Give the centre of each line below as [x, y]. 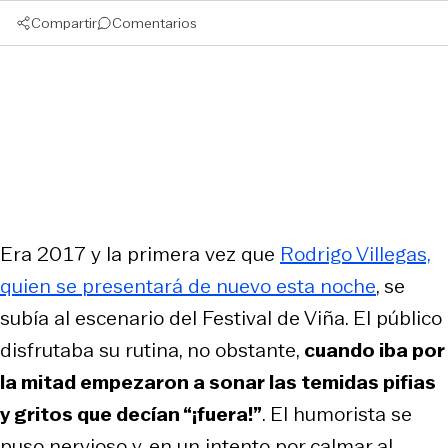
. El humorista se [337, 413]
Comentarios [154, 22]
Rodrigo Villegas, [355, 253]
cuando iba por [374, 349]
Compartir [64, 22]
